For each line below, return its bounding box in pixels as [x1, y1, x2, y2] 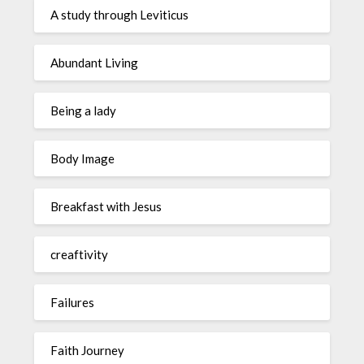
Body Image [50, 150, 115, 166]
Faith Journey [50, 342, 125, 357]
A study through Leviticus [50, 6, 189, 22]
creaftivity [50, 246, 109, 262]
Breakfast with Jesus [50, 198, 162, 214]
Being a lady [50, 102, 117, 118]
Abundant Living [50, 54, 139, 70]
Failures [50, 294, 95, 310]
